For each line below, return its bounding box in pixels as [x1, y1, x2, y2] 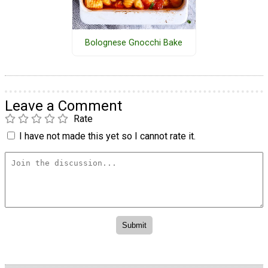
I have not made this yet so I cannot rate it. [19, 130, 196, 142]
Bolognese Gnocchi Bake [85, 37, 183, 48]
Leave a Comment [5, 97, 122, 114]
